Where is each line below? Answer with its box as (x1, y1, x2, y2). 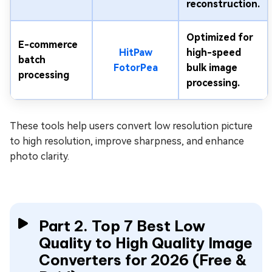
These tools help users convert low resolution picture (10, 120, 253, 132)
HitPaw (118, 46, 152, 58)
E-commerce (18, 38, 78, 50)
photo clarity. (10, 150, 69, 162)
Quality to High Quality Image (39, 233, 253, 252)
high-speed (186, 46, 241, 58)
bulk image (186, 61, 237, 73)
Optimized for (186, 31, 253, 43)
